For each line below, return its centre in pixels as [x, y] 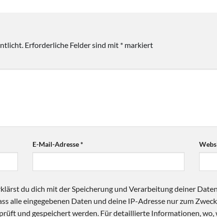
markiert [138, 45]
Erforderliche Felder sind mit [72, 45]
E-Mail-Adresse [57, 144]
